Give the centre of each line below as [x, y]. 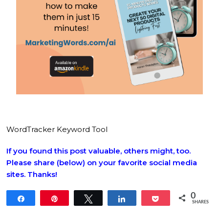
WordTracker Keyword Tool [57, 130]
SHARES [200, 202]
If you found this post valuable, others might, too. [99, 151]
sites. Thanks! [32, 175]
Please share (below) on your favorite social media [102, 163]
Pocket [176, 199]
